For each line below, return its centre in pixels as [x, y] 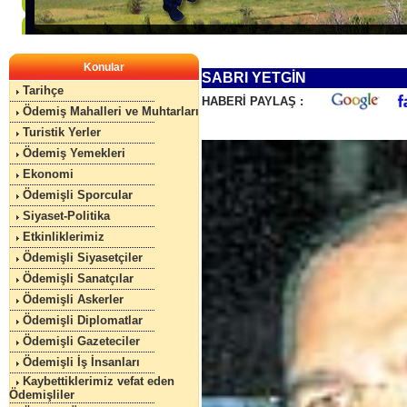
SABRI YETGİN [253, 78]
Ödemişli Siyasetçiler [82, 258]
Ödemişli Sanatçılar [78, 278]
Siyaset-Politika [66, 216]
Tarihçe [43, 90]
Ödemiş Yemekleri [74, 153]
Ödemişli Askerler [73, 299]
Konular [104, 67]
